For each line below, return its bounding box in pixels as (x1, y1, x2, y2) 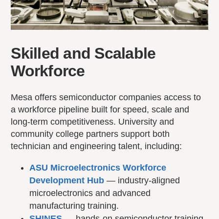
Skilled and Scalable (11, 44, 156, 63)
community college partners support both (11, 129, 170, 139)
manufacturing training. (29, 201, 119, 211)
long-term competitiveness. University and (11, 117, 175, 127)
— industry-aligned (104, 175, 180, 186)
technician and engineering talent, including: (11, 141, 182, 152)
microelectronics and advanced (29, 188, 151, 198)
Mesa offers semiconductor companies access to (11, 92, 201, 103)
